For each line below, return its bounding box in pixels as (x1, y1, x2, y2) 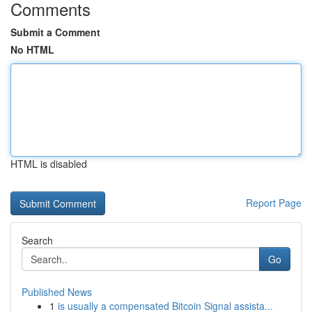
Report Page (246, 196, 302, 210)
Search (22, 233, 53, 247)
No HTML (10, 42, 54, 56)
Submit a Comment (10, 25, 100, 39)
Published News (22, 285, 92, 299)
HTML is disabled (10, 157, 87, 171)
